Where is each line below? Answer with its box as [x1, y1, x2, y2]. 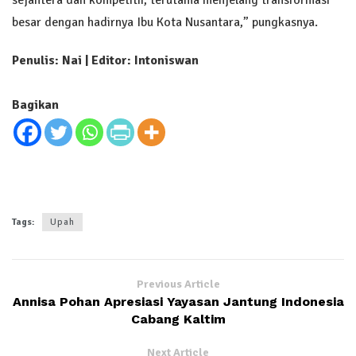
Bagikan [12, 96, 59, 113]
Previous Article [136, 277, 220, 292]
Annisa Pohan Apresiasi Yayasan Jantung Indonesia [12, 294, 344, 310]
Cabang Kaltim [130, 311, 226, 327]
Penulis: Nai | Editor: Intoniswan [12, 52, 199, 68]
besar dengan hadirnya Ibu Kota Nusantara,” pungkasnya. [12, 14, 318, 30]
